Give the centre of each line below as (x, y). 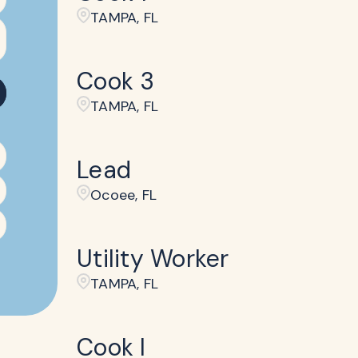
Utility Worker (153, 259)
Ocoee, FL (124, 195)
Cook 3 (116, 81)
